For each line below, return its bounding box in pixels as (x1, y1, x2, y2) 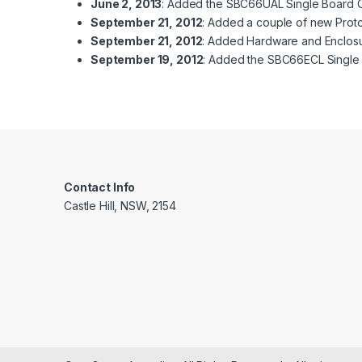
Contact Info (64, 180, 136, 195)
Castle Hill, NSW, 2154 (64, 199, 176, 213)
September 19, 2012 (90, 53, 204, 67)
